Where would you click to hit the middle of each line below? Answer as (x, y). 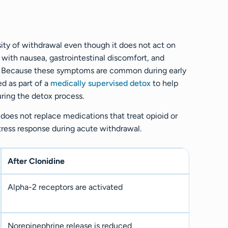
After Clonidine (36, 161)
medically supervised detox (101, 83)
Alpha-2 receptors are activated (65, 187)
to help (164, 83)
